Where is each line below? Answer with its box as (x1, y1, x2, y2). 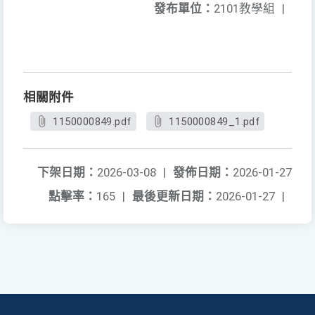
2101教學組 (214, 1, 275, 16)
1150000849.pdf (53, 115, 131, 129)
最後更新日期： (132, 189, 216, 204)
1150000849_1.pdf (169, 115, 260, 129)
